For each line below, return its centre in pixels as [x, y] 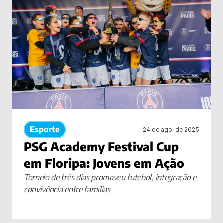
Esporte [45, 129]
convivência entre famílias [67, 189]
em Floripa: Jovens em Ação [104, 163]
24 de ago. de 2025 [171, 129]
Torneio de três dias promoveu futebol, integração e [110, 177]
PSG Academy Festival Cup [101, 146]
